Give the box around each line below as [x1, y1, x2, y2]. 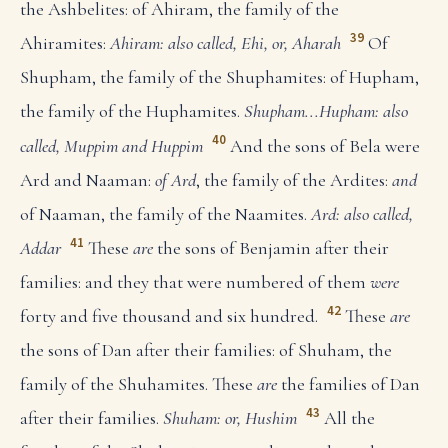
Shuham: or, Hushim [163, 406, 297, 429]
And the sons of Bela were [229, 134, 420, 157]
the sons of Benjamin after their [152, 236, 389, 259]
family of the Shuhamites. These [20, 372, 257, 395]
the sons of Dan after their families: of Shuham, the [20, 338, 392, 361]
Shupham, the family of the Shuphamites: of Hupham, [20, 66, 419, 89]
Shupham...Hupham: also [244, 100, 408, 123]
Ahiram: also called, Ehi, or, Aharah [110, 32, 341, 55]
